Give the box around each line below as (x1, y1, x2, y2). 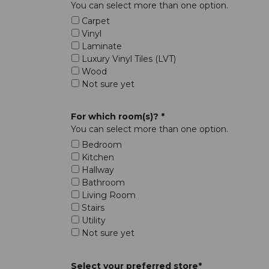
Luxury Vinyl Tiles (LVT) (79, 53, 176, 65)
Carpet (79, 16, 110, 27)
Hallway (79, 165, 114, 176)
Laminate (79, 41, 122, 52)
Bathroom (79, 177, 125, 189)
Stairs (79, 202, 104, 214)
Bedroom (79, 139, 122, 151)
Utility (79, 215, 106, 226)
